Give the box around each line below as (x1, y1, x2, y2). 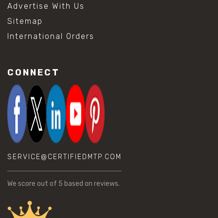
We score (7, 179, 37, 188)
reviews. (94, 179, 120, 188)
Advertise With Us (7, 1, 85, 11)
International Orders (7, 31, 94, 41)
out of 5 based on (37, 179, 94, 188)
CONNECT (7, 67, 60, 78)
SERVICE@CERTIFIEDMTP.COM (7, 152, 122, 161)
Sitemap (7, 16, 43, 26)
